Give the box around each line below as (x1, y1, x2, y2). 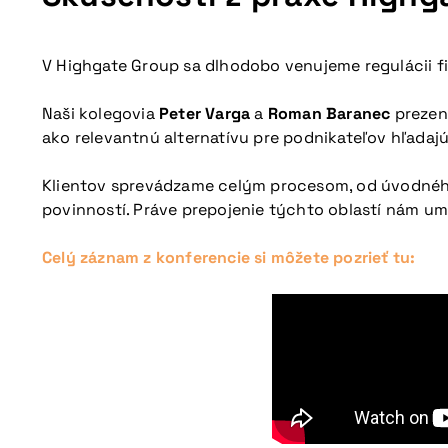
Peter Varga (159, 103, 251, 124)
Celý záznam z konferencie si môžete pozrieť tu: (42, 247, 416, 268)
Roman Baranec (267, 103, 391, 124)
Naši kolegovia (42, 103, 159, 124)
